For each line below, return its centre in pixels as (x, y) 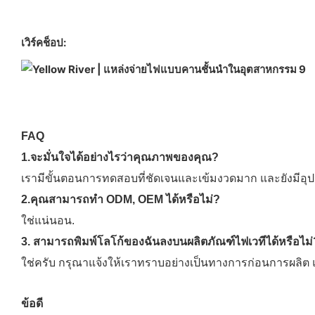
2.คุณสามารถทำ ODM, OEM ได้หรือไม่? (121, 199)
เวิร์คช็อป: (44, 42)
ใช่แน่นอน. (48, 220)
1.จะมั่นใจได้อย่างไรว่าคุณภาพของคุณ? (120, 157)
